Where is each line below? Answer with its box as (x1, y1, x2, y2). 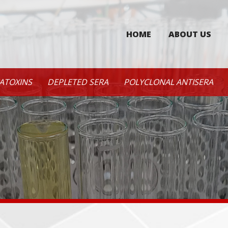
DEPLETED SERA (47, 76, 108, 88)
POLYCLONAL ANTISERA (124, 76, 213, 88)
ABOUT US (168, 28, 211, 40)
